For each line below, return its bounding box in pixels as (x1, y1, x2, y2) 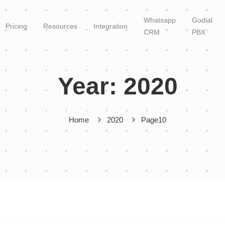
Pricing (6, 22, 27, 30)
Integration (93, 22, 128, 30)
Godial (192, 16, 212, 24)
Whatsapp (144, 16, 176, 24)
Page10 (141, 116, 166, 124)
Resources (43, 22, 77, 30)
